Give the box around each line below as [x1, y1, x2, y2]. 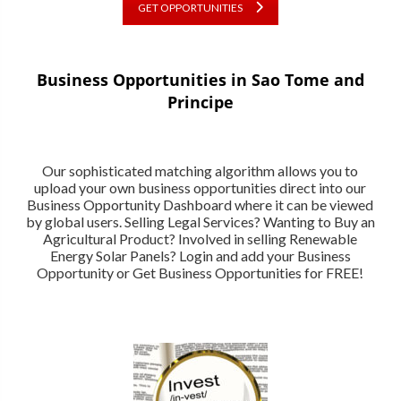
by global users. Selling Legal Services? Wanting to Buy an [25, 212, 375, 230]
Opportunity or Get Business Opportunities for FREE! [37, 263, 364, 281]
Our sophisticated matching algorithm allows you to [42, 161, 359, 179]
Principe [166, 90, 234, 113]
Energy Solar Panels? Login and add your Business [49, 246, 351, 264]
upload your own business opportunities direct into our [34, 178, 367, 196]
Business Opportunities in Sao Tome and [36, 68, 364, 90]
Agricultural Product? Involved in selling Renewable [43, 229, 358, 247]
